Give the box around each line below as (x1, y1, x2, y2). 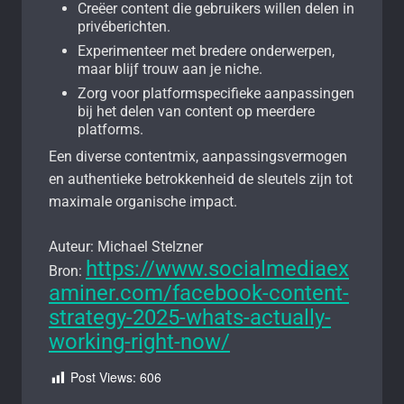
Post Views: (70, 368, 136, 387)
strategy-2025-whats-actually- (49, 305, 331, 331)
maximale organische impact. (49, 193, 237, 211)
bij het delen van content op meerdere (78, 103, 315, 121)
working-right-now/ (49, 329, 230, 355)
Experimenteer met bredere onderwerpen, (78, 42, 335, 60)
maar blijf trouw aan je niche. (78, 60, 262, 78)
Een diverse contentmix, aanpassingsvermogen (49, 148, 347, 166)
